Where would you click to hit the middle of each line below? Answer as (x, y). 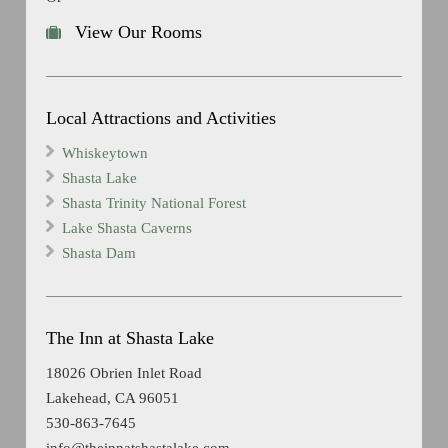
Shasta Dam (99, 252)
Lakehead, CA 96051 (113, 397)
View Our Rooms (139, 31)
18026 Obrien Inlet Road (124, 372)
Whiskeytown (105, 152)
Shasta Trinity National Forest (154, 202)
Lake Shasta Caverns (127, 227)
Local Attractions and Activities (161, 117)
